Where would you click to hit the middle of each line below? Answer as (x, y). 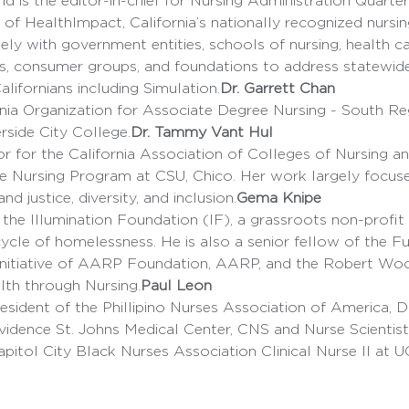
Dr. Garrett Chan (277, 89)
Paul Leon (176, 286)
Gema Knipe (278, 198)
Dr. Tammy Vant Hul (204, 132)
